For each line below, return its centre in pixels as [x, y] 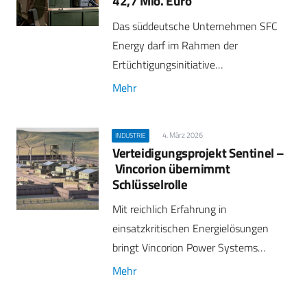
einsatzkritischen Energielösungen [191, 229]
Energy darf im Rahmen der [175, 45]
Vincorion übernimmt [171, 168]
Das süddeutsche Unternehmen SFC [195, 26]
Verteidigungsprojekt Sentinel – [199, 152]
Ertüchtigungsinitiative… [168, 64]
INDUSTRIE [131, 135]
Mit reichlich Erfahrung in [170, 209]
